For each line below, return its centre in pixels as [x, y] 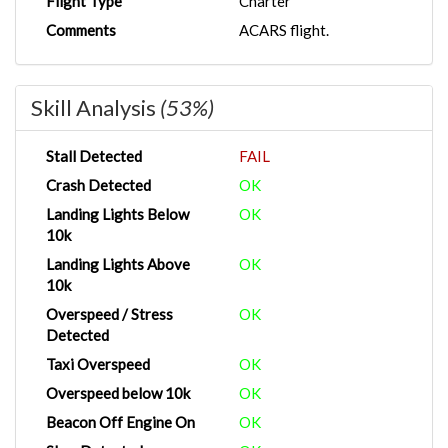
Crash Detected [98, 185]
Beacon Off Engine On [120, 422]
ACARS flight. [284, 30]
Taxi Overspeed [98, 364]
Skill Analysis [95, 107]
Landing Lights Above [118, 264]
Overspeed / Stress [109, 314]
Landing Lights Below [117, 214]
